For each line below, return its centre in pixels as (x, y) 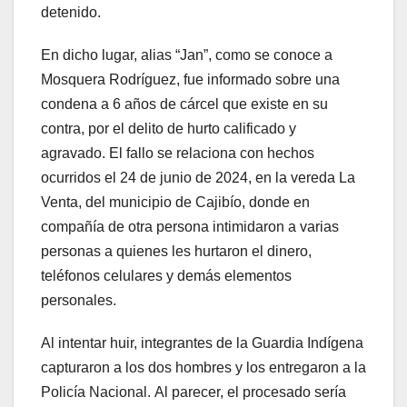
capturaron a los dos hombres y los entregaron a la (203, 367)
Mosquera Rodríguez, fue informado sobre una (190, 79)
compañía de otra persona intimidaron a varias (190, 226)
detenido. (71, 12)
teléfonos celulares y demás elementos (166, 275)
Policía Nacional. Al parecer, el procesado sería (194, 392)
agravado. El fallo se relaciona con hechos (178, 153)
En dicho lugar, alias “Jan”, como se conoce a (187, 55)
